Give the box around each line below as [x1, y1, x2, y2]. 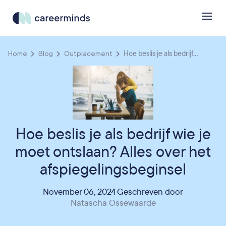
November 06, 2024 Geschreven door [43, 186, 183, 198]
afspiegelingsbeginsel [40, 159, 186, 181]
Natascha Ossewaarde [70, 197, 156, 209]
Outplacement [64, 48, 112, 59]
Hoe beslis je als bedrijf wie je [15, 124, 211, 145]
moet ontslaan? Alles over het [15, 142, 211, 163]
